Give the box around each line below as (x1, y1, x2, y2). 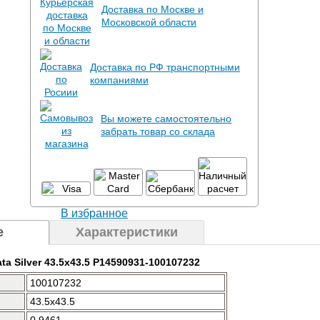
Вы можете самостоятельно (101, 113, 231, 124)
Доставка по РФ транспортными (90, 61, 240, 73)
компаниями (90, 74, 149, 86)
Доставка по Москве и (101, 4, 204, 15)
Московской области (101, 16, 196, 28)
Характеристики (76, 225, 178, 239)
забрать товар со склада (101, 126, 215, 137)
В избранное (61, 207, 128, 219)
